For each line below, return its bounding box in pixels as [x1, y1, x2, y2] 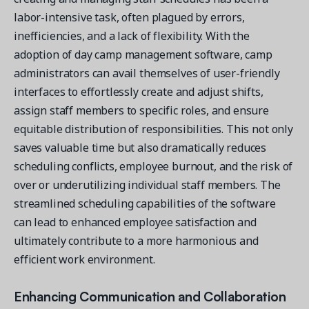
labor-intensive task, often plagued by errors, [14, 9, 245, 25]
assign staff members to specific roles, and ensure [14, 102, 269, 118]
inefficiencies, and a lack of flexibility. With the [14, 28, 250, 43]
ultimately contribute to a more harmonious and [14, 232, 259, 248]
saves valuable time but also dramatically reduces [14, 139, 267, 155]
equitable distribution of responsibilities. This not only [14, 121, 293, 137]
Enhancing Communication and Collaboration [14, 286, 286, 305]
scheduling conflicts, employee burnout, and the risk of [14, 158, 293, 174]
